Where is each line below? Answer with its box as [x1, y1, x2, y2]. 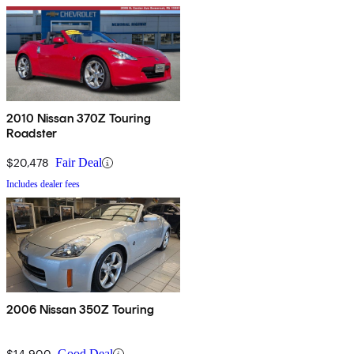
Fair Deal [55, 156, 102, 170]
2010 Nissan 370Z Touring [6, 111, 151, 126]
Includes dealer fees [6, 179, 80, 190]
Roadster [6, 126, 58, 141]
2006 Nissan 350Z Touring [6, 302, 154, 318]
